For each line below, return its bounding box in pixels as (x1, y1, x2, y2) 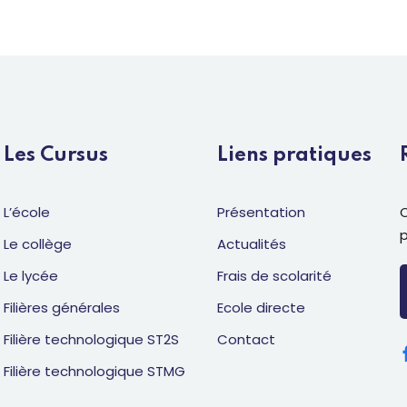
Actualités (217, 234, 286, 253)
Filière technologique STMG (4, 362, 185, 381)
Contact (217, 330, 275, 349)
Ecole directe (217, 298, 305, 317)
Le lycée (4, 266, 58, 285)
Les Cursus (4, 145, 108, 165)
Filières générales (4, 298, 120, 317)
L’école (4, 203, 50, 222)
